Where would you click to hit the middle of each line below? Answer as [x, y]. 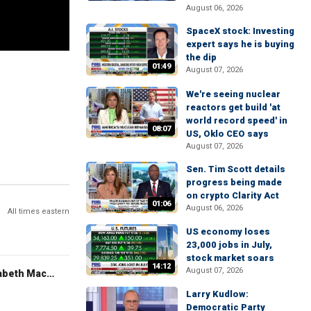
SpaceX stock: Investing [240, 31]
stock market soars [230, 258]
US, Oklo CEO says [227, 133]
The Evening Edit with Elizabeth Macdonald [50, 273]
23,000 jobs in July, [229, 244]
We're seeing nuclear [233, 94]
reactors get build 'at [233, 107]
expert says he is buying [240, 44]
